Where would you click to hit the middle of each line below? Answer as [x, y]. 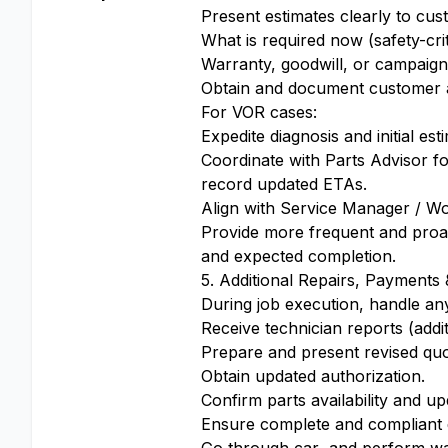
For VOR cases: [259, 112]
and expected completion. [298, 256]
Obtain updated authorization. [313, 376]
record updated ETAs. [284, 184]
